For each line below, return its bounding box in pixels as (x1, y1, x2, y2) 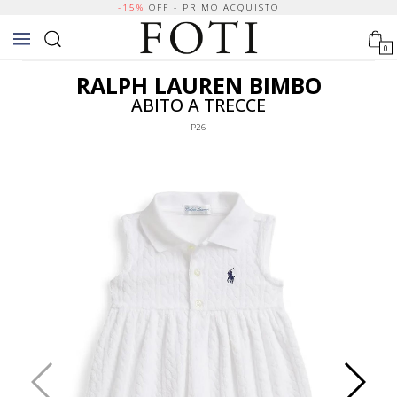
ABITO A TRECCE (131, 93, 266, 117)
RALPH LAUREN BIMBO (75, 70, 322, 100)
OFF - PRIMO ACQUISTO (144, 2, 279, 13)
